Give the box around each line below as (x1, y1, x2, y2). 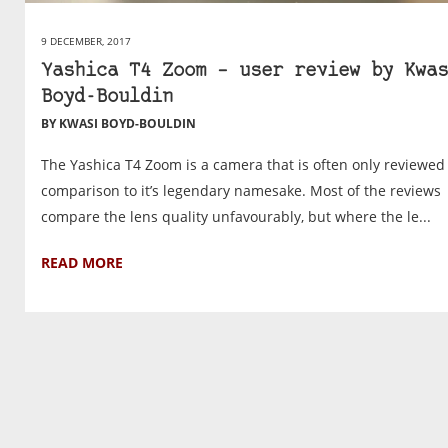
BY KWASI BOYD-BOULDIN (41, 114, 196, 132)
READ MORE (41, 252, 123, 272)
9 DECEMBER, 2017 (41, 33, 131, 48)
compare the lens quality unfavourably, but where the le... (41, 206, 431, 226)
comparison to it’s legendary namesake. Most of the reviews (41, 180, 441, 200)
